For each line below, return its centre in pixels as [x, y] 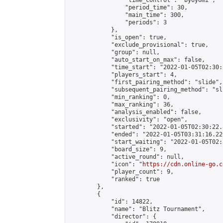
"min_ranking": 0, [120, 97]
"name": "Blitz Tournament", [137, 209]
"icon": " [106, 164]
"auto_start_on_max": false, [137, 60]
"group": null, [114, 52]
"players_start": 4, [123, 75]
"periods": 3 [118, 22]
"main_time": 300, [127, 15]
